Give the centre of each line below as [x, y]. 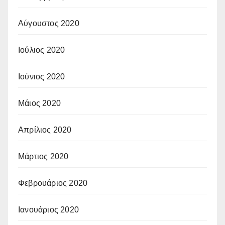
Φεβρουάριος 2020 [53, 183]
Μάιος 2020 [39, 103]
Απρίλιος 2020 [45, 130]
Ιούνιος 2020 [42, 77]
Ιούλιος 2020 [42, 50]
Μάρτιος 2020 [43, 157]
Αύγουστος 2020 [49, 24]
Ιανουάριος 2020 [48, 210]
